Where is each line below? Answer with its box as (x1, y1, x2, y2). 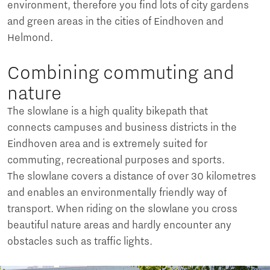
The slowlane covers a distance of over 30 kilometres (7, 171, 256, 183)
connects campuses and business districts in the (7, 122, 237, 134)
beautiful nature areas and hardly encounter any (7, 219, 231, 232)
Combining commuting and (7, 62, 234, 84)
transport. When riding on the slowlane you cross (7, 203, 237, 216)
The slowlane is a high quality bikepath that (7, 105, 208, 118)
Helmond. (7, 32, 57, 45)
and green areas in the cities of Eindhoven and (7, 16, 224, 28)
